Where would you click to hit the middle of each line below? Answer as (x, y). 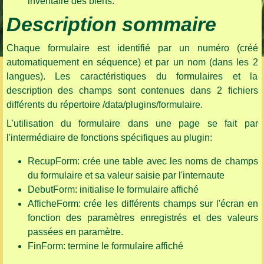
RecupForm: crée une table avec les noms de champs (143, 161)
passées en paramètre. (75, 232)
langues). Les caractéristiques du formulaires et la (132, 77)
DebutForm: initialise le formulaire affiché (113, 190)
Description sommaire (111, 25)
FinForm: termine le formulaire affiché (105, 246)
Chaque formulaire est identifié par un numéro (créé (132, 48)
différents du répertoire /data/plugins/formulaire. (104, 105)
